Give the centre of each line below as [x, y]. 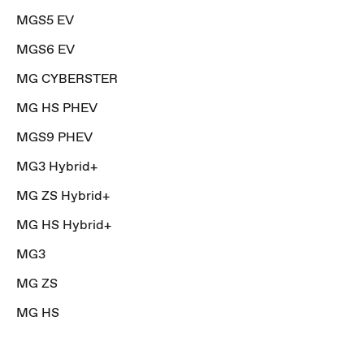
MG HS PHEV [57, 108]
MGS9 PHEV [54, 137]
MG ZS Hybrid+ [63, 195]
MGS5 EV [45, 20]
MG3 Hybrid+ [57, 166]
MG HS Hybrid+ [64, 225]
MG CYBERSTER [67, 78]
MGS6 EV [45, 49]
